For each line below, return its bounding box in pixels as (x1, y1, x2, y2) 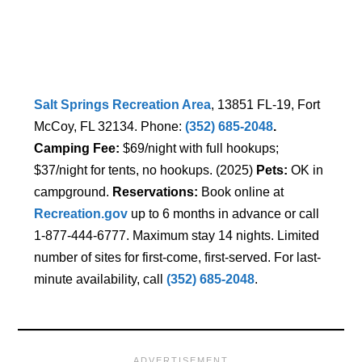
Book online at (198, 185, 284, 200)
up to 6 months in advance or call (128, 207, 320, 221)
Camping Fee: (34, 141, 120, 156)
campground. (34, 185, 113, 200)
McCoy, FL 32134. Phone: (34, 120, 186, 134)
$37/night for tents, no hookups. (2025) (34, 163, 257, 178)
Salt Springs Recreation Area (34, 98, 212, 112)
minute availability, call (34, 272, 167, 287)
